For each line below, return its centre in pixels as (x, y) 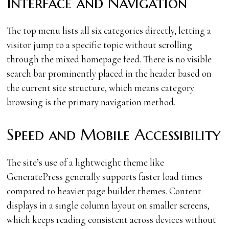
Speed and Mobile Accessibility (114, 134)
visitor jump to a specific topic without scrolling (100, 44)
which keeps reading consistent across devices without (112, 219)
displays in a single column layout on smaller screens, (108, 205)
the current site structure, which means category (101, 87)
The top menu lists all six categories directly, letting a (109, 30)
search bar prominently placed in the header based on (109, 73)
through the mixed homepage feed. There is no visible (109, 59)
